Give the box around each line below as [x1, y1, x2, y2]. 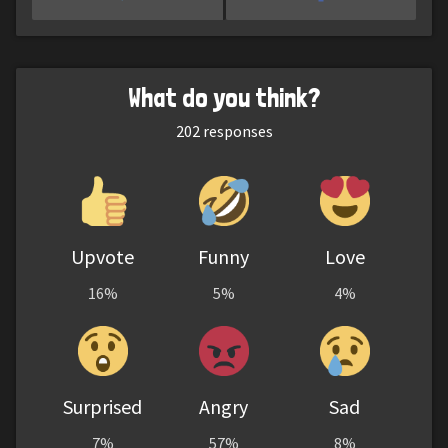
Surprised [63, 393, 143, 419]
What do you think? [128, 80, 320, 113]
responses [199, 120, 273, 141]
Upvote [71, 243, 135, 269]
